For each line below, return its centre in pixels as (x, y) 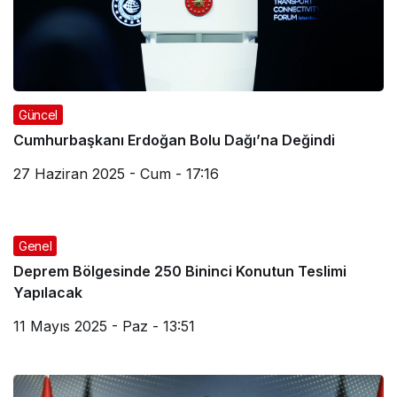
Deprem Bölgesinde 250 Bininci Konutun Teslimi (180, 271)
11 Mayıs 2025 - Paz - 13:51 (104, 326)
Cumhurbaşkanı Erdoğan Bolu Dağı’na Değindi (174, 140)
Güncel (38, 114)
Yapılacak (48, 292)
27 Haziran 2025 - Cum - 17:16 (116, 173)
